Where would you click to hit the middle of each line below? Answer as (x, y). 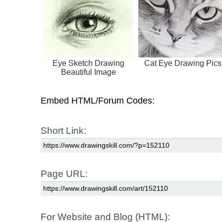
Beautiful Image (88, 72)
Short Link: (63, 131)
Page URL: (64, 174)
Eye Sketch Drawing (88, 63)
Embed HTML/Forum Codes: (98, 101)
